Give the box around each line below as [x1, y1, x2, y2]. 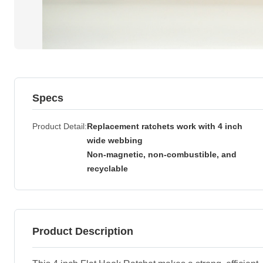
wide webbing [87, 136, 143, 145]
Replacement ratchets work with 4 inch [87, 122, 242, 131]
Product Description [32, 225, 133, 237]
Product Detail [32, 122, 85, 131]
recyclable [87, 164, 133, 173]
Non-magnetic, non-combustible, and [87, 150, 237, 159]
